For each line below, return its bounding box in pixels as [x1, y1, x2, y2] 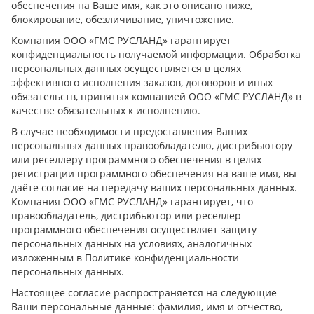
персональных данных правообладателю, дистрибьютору [11, 138, 292, 152]
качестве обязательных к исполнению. [11, 103, 203, 117]
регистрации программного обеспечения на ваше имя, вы [11, 166, 296, 180]
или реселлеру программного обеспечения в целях [11, 152, 261, 166]
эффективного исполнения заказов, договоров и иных [11, 75, 273, 89]
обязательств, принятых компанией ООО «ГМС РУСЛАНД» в [11, 89, 301, 103]
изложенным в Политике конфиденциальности [11, 250, 239, 264]
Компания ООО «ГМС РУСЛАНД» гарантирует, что [11, 194, 253, 208]
